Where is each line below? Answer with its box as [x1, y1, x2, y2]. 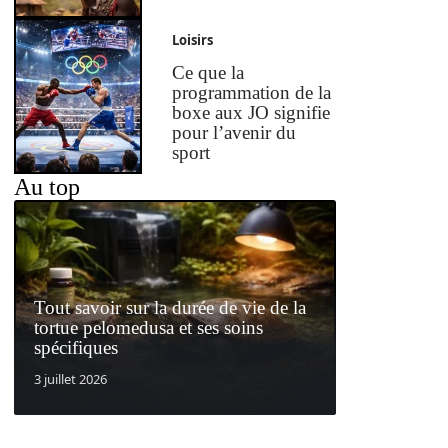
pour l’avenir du [172, 122, 297, 144]
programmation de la [172, 82, 332, 104]
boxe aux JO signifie [172, 102, 331, 124]
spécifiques [34, 336, 118, 358]
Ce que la [172, 62, 245, 84]
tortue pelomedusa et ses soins [34, 316, 263, 338]
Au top [14, 174, 80, 201]
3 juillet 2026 [34, 369, 107, 388]
